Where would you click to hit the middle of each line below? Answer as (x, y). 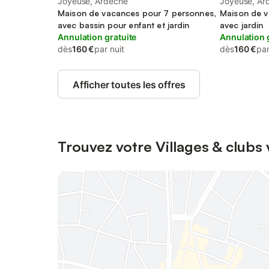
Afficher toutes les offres (129, 85)
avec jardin (242, 25)
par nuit (109, 49)
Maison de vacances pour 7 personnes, (137, 13)
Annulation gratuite (97, 37)
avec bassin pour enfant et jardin (124, 25)
